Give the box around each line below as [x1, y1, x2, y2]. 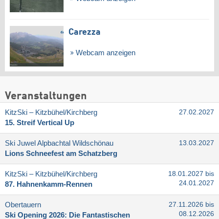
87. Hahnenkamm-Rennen [5, 180, 92, 188]
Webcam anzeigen [73, 48, 135, 57]
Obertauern [5, 200, 41, 209]
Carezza [68, 27, 101, 37]
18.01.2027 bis [168, 170, 214, 177]
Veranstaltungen [5, 90, 87, 102]
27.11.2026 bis [169, 200, 214, 208]
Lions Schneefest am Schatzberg [5, 149, 117, 157]
